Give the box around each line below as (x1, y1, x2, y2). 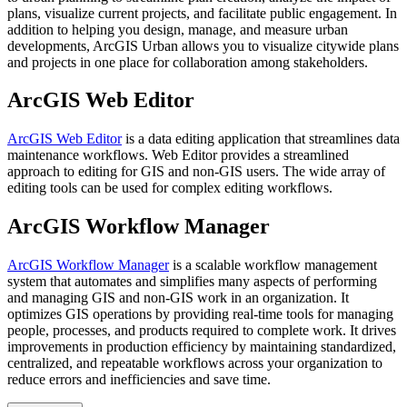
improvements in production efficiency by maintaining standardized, (7, 339, 396, 355)
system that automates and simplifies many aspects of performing (7, 273, 377, 290)
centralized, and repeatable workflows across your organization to (7, 355, 382, 372)
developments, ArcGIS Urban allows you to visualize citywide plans (7, 37, 399, 54)
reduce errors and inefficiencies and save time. (7, 372, 271, 388)
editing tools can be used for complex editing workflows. (7, 180, 333, 196)
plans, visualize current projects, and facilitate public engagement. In (7, 5, 397, 21)
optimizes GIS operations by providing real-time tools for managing (7, 306, 393, 323)
